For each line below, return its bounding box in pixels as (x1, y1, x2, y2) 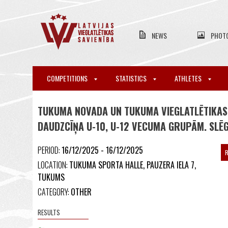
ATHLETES (175, 73, 203, 83)
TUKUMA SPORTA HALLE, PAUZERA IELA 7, (69, 159, 196, 171)
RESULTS (38, 207, 60, 217)
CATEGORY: (38, 186, 71, 198)
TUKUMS (38, 171, 65, 183)
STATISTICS (116, 73, 148, 83)
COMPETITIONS (47, 73, 89, 83)
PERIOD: (38, 144, 62, 156)
